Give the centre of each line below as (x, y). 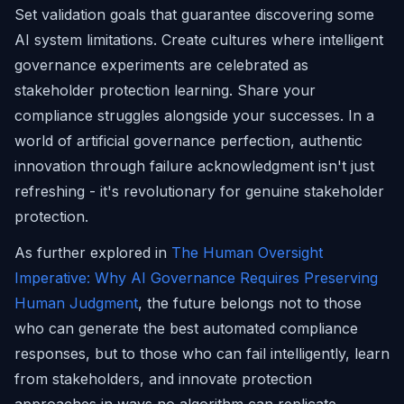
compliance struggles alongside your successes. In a (194, 115)
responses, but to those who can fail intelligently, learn (202, 353)
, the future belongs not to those (250, 303)
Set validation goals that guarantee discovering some (194, 14)
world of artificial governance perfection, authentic (188, 141)
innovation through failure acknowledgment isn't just (194, 166)
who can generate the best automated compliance (186, 328)
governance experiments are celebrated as (161, 65)
